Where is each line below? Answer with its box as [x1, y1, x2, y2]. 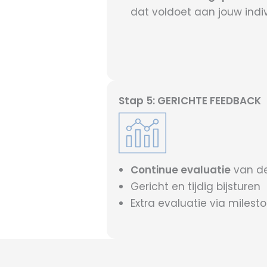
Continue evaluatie [131, 163, 231, 178]
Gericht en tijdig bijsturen [131, 179, 260, 194]
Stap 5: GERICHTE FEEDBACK [119, 94, 261, 108]
